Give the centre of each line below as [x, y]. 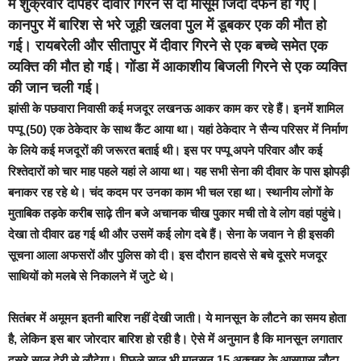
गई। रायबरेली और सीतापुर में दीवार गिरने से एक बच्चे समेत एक [168, 46]
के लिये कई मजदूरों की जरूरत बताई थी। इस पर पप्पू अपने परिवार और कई [165, 150]
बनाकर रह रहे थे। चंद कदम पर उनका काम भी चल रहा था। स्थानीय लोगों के [170, 192]
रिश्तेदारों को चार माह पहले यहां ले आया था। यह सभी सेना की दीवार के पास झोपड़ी [178, 171]
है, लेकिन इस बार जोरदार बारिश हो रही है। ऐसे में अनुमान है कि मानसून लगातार [175, 339]
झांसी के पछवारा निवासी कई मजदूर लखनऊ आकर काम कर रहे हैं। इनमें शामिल [176, 108]
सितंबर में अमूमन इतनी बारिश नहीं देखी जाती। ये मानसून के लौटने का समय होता [177, 318]
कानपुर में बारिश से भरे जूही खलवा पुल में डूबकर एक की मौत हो [167, 25]
